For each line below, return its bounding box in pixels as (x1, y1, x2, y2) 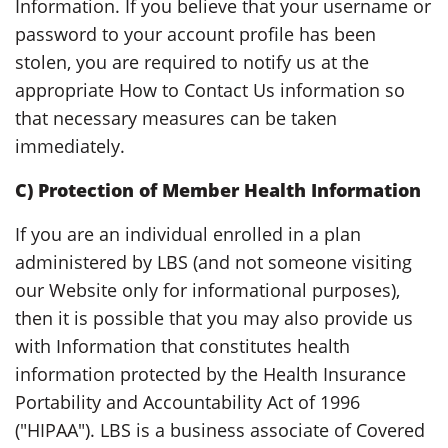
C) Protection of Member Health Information (15, 177, 421, 202)
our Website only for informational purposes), (15, 277, 400, 302)
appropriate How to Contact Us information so (15, 77, 405, 102)
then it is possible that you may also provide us (15, 305, 413, 330)
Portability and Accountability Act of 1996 (15, 389, 360, 414)
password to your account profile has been (15, 21, 376, 46)
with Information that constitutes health (15, 333, 350, 358)
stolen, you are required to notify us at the (15, 49, 369, 74)
